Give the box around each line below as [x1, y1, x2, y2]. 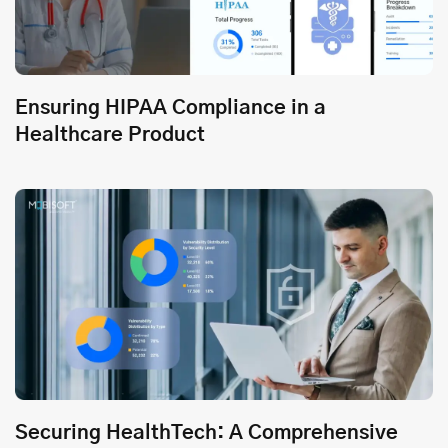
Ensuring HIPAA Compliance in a [15, 97, 326, 118]
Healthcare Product [15, 124, 205, 145]
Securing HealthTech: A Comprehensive [15, 422, 398, 443]
